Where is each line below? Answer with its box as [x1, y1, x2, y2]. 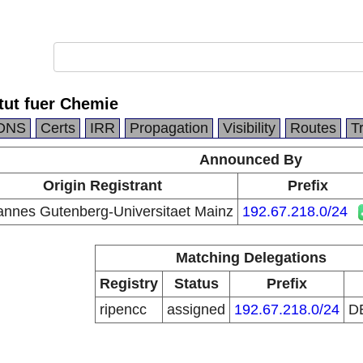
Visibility [223, 120, 275, 136]
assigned [167, 301, 225, 318]
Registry [100, 275, 158, 292]
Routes [290, 120, 336, 136]
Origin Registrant [43, 177, 162, 194]
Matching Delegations [175, 250, 327, 266]
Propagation [130, 120, 208, 136]
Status [173, 275, 219, 292]
